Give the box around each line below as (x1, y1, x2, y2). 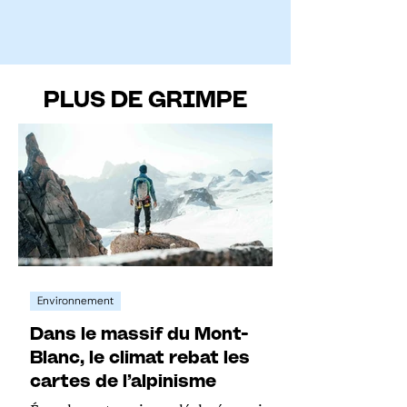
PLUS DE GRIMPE (44, 84, 247, 114)
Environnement (37, 293, 114, 309)
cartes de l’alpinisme (30, 369, 216, 393)
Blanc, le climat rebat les (30, 345, 250, 370)
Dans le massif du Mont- (30, 322, 249, 346)
